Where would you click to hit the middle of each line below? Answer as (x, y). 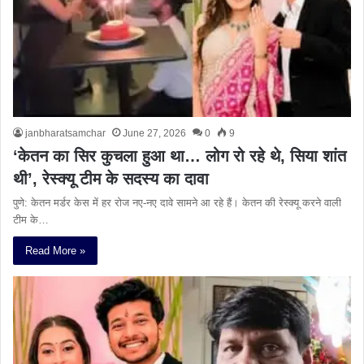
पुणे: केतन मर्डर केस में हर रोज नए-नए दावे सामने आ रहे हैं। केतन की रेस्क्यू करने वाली (177, 202)
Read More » (55, 250)
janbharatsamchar (65, 133)
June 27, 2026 (154, 133)
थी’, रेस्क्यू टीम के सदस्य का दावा (111, 178)
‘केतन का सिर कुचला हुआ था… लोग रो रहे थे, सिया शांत (180, 156)
